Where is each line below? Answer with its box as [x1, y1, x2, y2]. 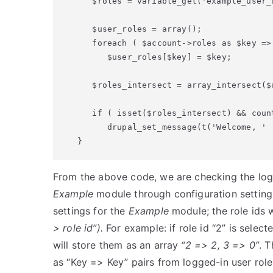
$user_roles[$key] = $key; [77, 52, 232, 62]
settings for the [53, 205, 129, 217]
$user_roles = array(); [77, 24, 202, 34]
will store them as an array [53, 239, 182, 251]
